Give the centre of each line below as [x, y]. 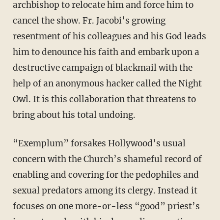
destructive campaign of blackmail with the [102, 68]
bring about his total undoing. [74, 115]
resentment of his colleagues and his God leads [109, 36]
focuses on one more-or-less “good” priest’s [106, 206]
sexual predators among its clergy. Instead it [105, 190]
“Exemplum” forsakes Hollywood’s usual [18, 143]
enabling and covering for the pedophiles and [106, 175]
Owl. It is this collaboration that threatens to [104, 99]
